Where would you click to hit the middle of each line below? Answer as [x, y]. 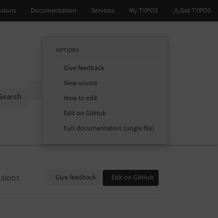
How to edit [81, 98]
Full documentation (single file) [109, 128]
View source [81, 83]
